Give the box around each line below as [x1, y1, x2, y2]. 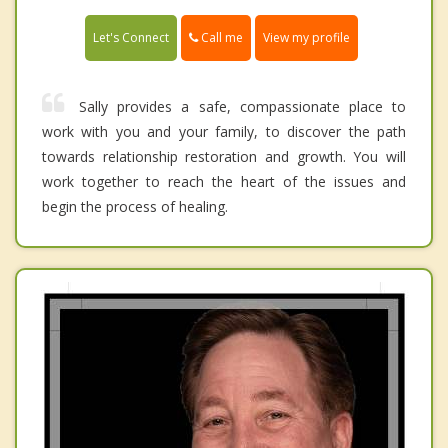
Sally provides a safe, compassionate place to [79, 97, 406, 117]
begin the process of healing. [42, 197, 228, 217]
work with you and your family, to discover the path [42, 122, 406, 142]
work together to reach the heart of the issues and [42, 172, 406, 192]
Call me [198, 28, 243, 46]
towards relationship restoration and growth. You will [42, 147, 406, 167]
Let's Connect [93, 29, 169, 47]
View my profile [263, 29, 350, 47]
